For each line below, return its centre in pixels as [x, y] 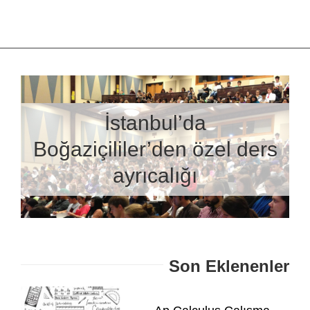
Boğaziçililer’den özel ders [155, 149]
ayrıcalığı [155, 175]
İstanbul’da [155, 122]
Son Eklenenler [229, 266]
